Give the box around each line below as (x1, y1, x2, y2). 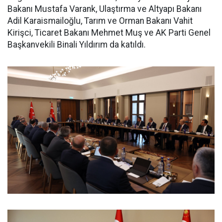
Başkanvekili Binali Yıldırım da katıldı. (7, 40, 146, 50)
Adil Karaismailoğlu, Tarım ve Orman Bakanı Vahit (7, 16, 193, 26)
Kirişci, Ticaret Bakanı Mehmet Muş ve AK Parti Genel (7, 28, 211, 38)
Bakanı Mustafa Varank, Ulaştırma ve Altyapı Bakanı (7, 4, 202, 14)
